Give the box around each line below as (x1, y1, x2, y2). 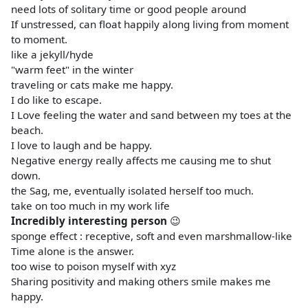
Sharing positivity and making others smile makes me (11, 274, 271, 288)
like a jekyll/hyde (11, 47, 93, 61)
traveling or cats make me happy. (11, 77, 173, 91)
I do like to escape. (11, 92, 102, 107)
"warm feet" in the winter (11, 62, 133, 76)
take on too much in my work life (11, 198, 170, 212)
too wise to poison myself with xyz (11, 258, 176, 273)
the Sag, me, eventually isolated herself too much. (11, 183, 254, 197)
